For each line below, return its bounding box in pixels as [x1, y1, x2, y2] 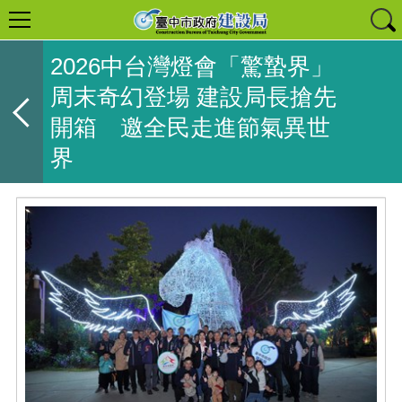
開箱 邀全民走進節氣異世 [49, 113, 330, 141]
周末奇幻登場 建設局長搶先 [49, 83, 336, 110]
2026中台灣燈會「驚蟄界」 [49, 52, 334, 80]
